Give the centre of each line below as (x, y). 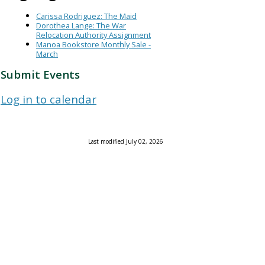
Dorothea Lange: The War (81, 26)
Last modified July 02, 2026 (126, 142)
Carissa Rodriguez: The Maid (86, 16)
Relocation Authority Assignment (93, 35)
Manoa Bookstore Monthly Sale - (93, 45)
